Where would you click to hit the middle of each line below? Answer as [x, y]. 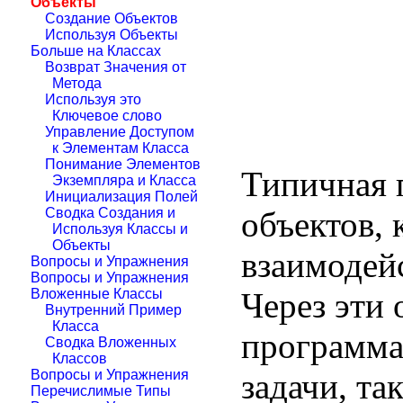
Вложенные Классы [97, 294]
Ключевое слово [107, 116]
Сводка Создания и [110, 213]
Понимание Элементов [123, 164]
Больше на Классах [96, 51]
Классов [80, 358]
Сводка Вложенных [111, 342]
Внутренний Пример [113, 310]
